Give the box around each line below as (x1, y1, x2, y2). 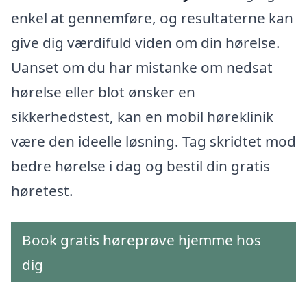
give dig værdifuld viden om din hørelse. (11, 33, 280, 53)
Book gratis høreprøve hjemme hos (22, 230, 261, 250)
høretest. (11, 181, 73, 201)
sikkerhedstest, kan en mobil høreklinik (11, 107, 273, 127)
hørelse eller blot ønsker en (11, 82, 195, 102)
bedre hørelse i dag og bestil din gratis (11, 156, 270, 176)
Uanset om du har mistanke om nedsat (11, 58, 273, 77)
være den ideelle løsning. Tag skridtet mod (11, 132, 296, 151)
